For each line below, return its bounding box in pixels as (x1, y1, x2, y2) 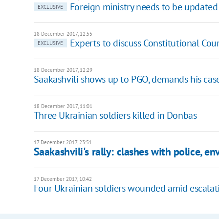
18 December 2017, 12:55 (33, 30, 92, 37)
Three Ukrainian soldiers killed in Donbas (33, 109, 197, 122)
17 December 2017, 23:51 (33, 138, 92, 146)
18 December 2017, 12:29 (33, 66, 92, 73)
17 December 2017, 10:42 (33, 175, 92, 182)
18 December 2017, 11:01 (33, 102, 92, 109)
